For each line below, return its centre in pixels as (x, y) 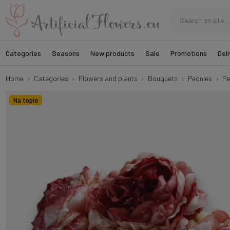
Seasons (65, 53)
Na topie (25, 100)
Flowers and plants (108, 78)
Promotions (188, 53)
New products (112, 53)
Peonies (200, 78)
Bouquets (162, 78)
